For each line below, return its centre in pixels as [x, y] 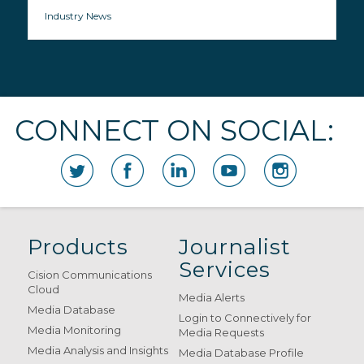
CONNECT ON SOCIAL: [174, 131]
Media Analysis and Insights [97, 351]
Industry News [78, 16]
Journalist [235, 247]
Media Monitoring [74, 330]
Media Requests [222, 333]
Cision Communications [89, 275]
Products [78, 247]
